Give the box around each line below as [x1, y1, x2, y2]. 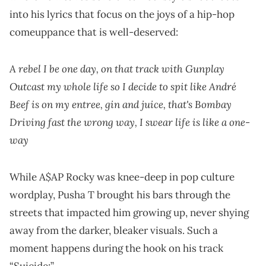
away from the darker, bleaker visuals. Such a [9, 223, 218, 237]
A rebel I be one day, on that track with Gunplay [9, 61, 224, 75]
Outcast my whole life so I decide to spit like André [9, 79, 236, 93]
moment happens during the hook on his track [9, 241, 223, 255]
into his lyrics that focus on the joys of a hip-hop [9, 7, 235, 21]
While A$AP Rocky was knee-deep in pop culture [9, 170, 235, 183]
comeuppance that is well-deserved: [9, 25, 178, 39]
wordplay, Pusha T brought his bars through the [9, 188, 230, 201]
